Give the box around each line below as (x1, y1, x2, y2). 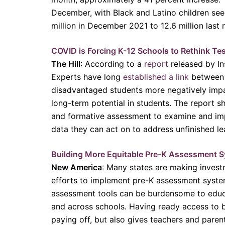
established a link (123, 71, 189, 82)
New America (51, 162, 102, 172)
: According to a (80, 58, 144, 69)
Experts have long (51, 71, 123, 82)
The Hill (51, 58, 80, 69)
